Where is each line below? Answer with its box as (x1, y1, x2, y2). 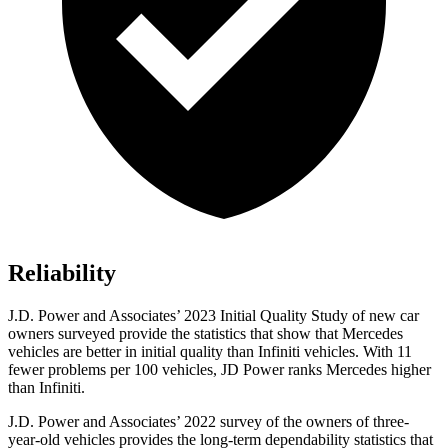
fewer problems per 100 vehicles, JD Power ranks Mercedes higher (8, 361, 431, 379)
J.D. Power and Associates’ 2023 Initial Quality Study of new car (8, 307, 419, 325)
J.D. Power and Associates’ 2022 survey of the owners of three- (8, 413, 409, 431)
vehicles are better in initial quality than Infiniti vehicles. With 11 (8, 343, 412, 361)
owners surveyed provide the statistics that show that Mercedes (8, 325, 403, 343)
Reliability (8, 260, 116, 287)
